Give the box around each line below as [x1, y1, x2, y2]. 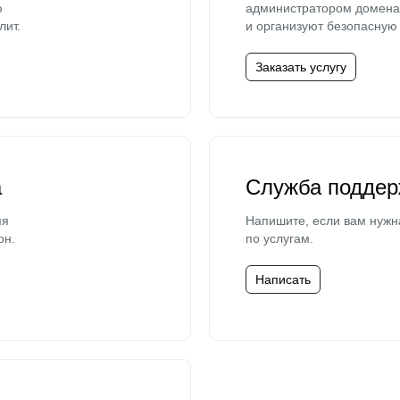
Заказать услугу [255, 60, 346, 74]
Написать [255, 272, 311, 287]
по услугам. [246, 231, 313, 246]
